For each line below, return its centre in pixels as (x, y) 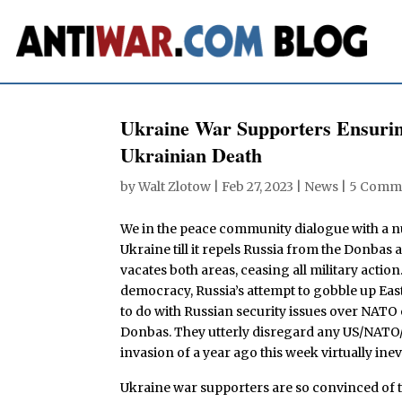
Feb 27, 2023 (258, 186)
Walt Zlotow (175, 186)
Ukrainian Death (192, 154)
